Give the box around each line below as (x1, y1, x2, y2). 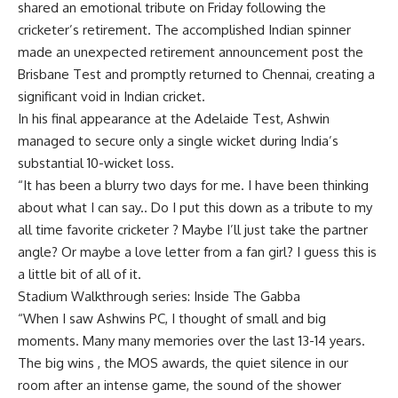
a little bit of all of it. (18, 265, 141, 283)
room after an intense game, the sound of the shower (18, 376, 341, 394)
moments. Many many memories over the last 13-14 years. (18, 331, 365, 349)
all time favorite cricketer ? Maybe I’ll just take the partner (18, 220, 368, 238)
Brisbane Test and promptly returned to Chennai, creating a (18, 65, 375, 83)
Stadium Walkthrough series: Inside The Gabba (18, 287, 300, 305)
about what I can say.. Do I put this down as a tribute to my (18, 198, 372, 216)
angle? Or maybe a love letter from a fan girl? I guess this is (18, 243, 377, 260)
